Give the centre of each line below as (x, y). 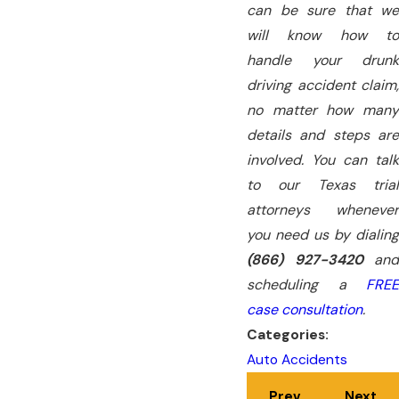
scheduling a (306, 284)
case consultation (305, 309)
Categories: (289, 334)
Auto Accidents (297, 359)
